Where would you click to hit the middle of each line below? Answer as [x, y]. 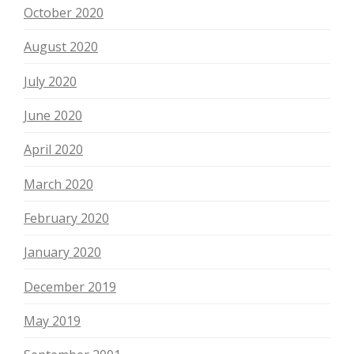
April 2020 [53, 150]
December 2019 [70, 286]
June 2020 [53, 115]
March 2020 [58, 184]
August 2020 [61, 47]
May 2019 [52, 320]
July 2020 [50, 81]
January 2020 [62, 252]
